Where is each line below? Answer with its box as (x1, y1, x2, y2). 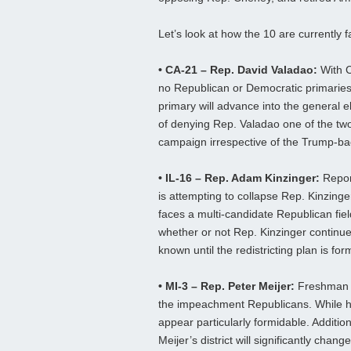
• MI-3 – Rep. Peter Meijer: (158, 280, 295, 293)
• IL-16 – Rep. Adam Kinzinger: (158, 172, 320, 185)
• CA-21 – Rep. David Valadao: (158, 63, 317, 77)
